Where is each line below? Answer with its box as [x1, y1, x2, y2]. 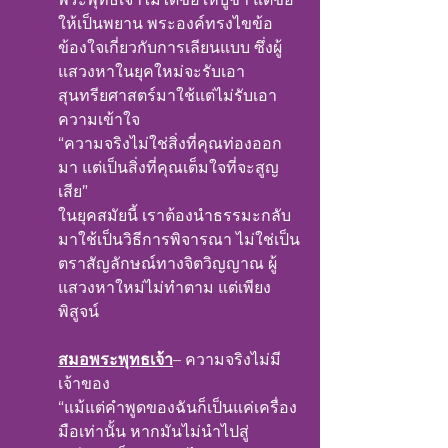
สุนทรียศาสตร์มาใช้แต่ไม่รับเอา [58, 86, 277, 105]
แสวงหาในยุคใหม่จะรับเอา [58, 62, 245, 81]
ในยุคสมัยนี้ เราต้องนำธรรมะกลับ [58, 206, 291, 225]
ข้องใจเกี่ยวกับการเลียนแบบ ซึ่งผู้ [58, 38, 282, 57]
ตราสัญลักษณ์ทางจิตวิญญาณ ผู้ [58, 254, 277, 273]
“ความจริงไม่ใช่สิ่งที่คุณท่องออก [58, 134, 282, 153]
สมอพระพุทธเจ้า [58, 350, 173, 369]
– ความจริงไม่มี [173, 350, 281, 369]
